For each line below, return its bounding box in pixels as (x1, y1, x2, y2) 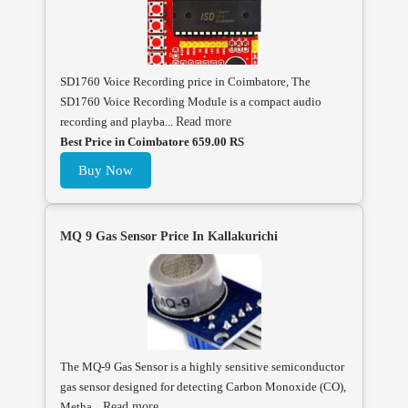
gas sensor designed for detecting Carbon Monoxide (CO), (60, 379, 346, 393)
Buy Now (78, 163, 133, 178)
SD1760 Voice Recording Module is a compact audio (60, 95, 321, 109)
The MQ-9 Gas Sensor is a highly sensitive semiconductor (60, 359, 344, 373)
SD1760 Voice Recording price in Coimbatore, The (60, 75, 311, 89)
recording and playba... (60, 115, 176, 129)
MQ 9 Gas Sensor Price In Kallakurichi (60, 229, 278, 244)
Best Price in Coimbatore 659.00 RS (60, 135, 244, 149)
